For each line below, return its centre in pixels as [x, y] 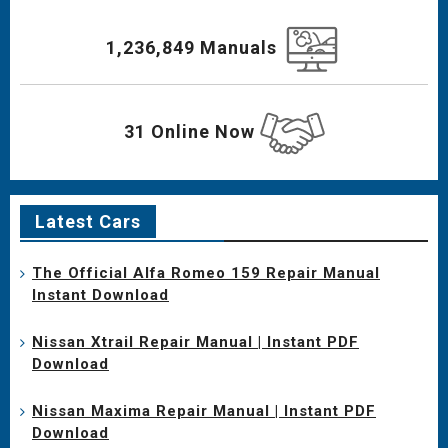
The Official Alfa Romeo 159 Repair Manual [206, 272]
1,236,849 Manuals [194, 47]
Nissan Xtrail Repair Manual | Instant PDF [195, 341]
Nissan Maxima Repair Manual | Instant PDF [204, 410]
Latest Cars [88, 221]
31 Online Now [191, 131]
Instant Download [100, 294]
